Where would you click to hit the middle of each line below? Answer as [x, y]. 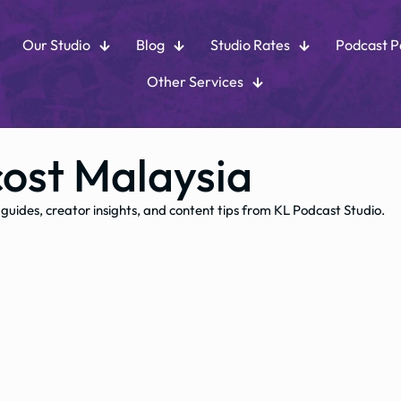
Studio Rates [251, 45]
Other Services [196, 81]
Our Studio [57, 45]
